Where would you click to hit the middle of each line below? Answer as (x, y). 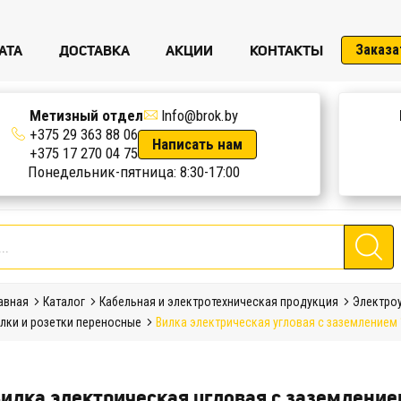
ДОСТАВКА (94, 50)
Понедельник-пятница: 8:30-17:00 (134, 172)
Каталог (64, 302)
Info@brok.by (200, 115)
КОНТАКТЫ (286, 50)
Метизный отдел (87, 115)
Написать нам (197, 144)
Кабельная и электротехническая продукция (218, 302)
